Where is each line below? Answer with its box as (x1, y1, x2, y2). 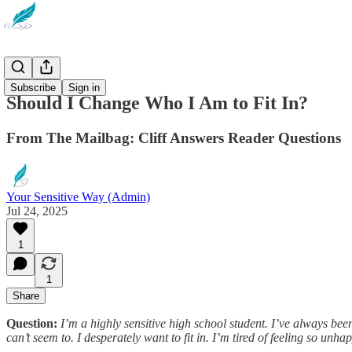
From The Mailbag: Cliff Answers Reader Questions (6, 129, 341, 146)
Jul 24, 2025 (6, 203, 68, 218)
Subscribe (10, 82, 56, 93)
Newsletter (6, 63, 60, 76)
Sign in (68, 82, 100, 93)
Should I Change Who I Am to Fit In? (6, 92, 308, 113)
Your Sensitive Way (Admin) (6, 189, 150, 203)
